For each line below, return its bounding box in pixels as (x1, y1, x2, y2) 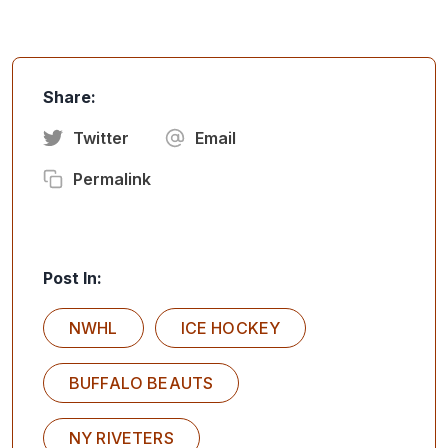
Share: (43, 86, 96, 107)
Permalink (73, 168, 151, 189)
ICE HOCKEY (180, 317, 281, 338)
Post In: (43, 267, 102, 288)
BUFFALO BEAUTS (69, 372, 214, 393)
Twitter (73, 127, 129, 148)
